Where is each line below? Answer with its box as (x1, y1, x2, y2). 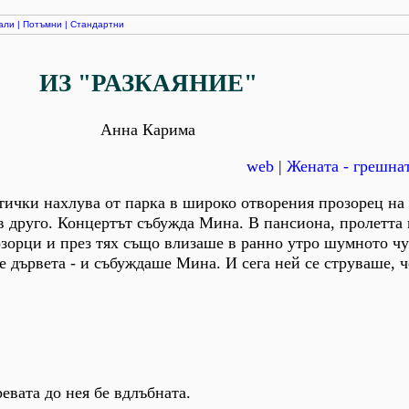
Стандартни (70, 19, 124, 29)
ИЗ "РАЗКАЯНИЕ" (38, 69, 257, 98)
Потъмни (23, 19, 62, 29)
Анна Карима (100, 120, 195, 139)
